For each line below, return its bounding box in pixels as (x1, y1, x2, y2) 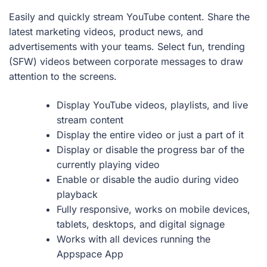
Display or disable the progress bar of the (57, 143, 244, 156)
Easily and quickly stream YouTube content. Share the (9, 11, 250, 23)
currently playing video (57, 158, 160, 170)
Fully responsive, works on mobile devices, (57, 203, 250, 215)
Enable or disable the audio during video (57, 173, 239, 185)
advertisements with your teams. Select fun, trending (9, 41, 245, 53)
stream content (57, 113, 123, 126)
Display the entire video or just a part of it (57, 128, 244, 141)
